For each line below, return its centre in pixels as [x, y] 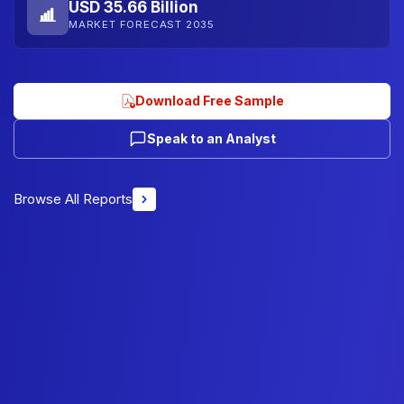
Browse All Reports [73, 198]
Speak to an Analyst [211, 138]
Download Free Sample [209, 100]
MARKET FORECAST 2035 [142, 24]
